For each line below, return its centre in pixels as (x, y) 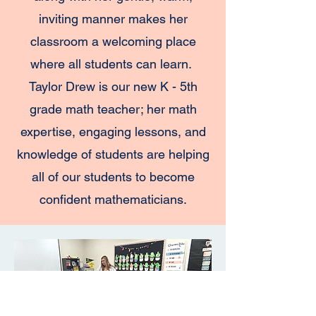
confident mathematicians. (113, 199)
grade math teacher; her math (113, 109)
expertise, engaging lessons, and (113, 132)
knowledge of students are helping (113, 154)
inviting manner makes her (113, 19)
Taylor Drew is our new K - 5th (113, 86)
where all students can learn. (113, 64)
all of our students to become (113, 177)
